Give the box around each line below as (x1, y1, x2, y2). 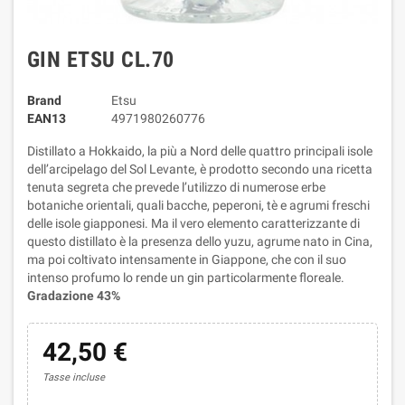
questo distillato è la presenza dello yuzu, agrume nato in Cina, (27, 234, 372, 249)
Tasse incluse (42, 372, 105, 383)
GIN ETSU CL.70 (27, 47, 174, 72)
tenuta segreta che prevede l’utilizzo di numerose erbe (27, 180, 325, 194)
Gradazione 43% (27, 288, 120, 303)
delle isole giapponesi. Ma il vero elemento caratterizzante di (27, 216, 360, 231)
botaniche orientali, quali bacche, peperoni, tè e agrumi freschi (27, 198, 370, 212)
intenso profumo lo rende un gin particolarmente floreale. (27, 270, 344, 285)
